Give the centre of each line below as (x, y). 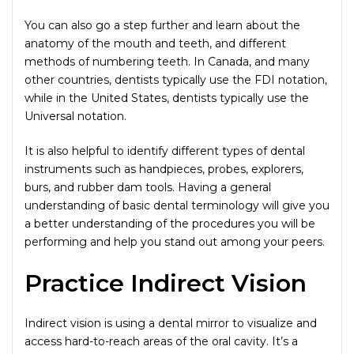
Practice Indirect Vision (166, 284)
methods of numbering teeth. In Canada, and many (167, 62)
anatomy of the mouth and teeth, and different (155, 44)
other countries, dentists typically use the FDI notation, (176, 80)
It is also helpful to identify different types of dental (165, 151)
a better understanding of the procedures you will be (170, 224)
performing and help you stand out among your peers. (175, 242)
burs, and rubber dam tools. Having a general (148, 188)
